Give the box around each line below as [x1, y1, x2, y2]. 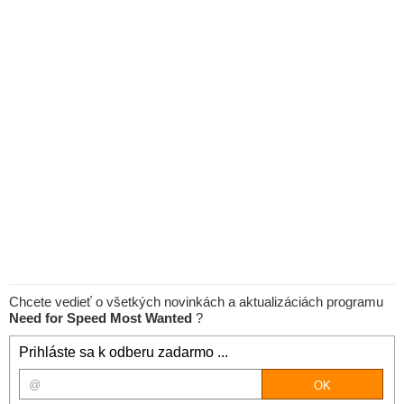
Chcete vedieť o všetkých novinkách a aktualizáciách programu [9, 294, 383, 309]
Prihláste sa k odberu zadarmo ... [19, 344, 228, 360]
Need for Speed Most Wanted [9, 310, 196, 326]
